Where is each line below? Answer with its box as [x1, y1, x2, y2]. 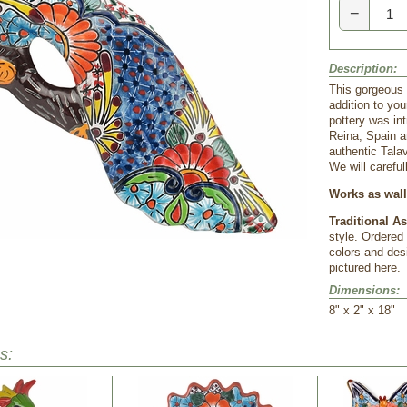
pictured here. [329, 261, 401, 274]
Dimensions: [329, 283, 400, 297]
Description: [329, 62, 397, 75]
